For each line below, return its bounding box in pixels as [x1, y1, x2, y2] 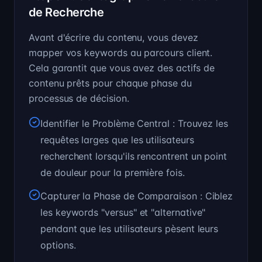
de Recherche [29, 5, 104, 19]
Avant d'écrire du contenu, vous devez [29, 32, 198, 43]
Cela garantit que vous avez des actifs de [29, 62, 215, 74]
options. [40, 239, 76, 251]
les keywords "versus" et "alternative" [40, 206, 206, 218]
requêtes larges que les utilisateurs [40, 134, 194, 146]
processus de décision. [29, 92, 129, 104]
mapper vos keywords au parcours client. [29, 47, 213, 58]
